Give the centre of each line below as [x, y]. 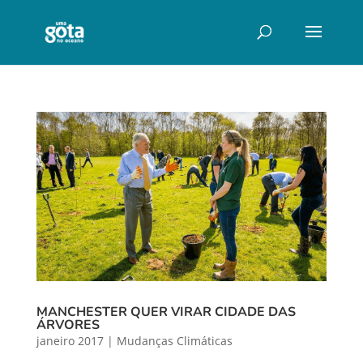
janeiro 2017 [70, 340]
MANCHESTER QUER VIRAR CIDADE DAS [166, 312]
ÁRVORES [68, 325]
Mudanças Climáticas [174, 340]
